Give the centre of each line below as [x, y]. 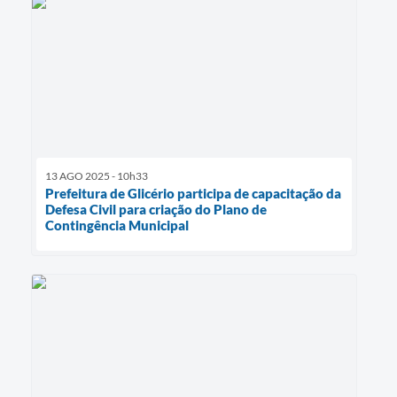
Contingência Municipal [117, 225]
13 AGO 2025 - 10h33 [97, 175]
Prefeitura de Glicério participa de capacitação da [193, 193]
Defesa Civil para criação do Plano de [156, 209]
